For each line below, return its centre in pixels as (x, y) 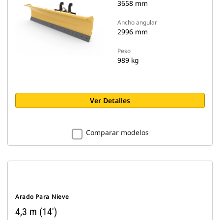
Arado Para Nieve (42, 197)
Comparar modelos (117, 132)
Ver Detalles (110, 100)
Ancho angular (137, 22)
